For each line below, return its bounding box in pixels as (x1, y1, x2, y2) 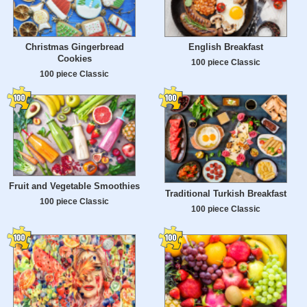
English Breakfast (188, 42, 263, 53)
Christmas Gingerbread (25, 42, 124, 53)
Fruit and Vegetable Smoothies (9, 181, 140, 192)
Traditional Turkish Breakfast (165, 188, 286, 199)
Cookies (57, 53, 92, 64)
